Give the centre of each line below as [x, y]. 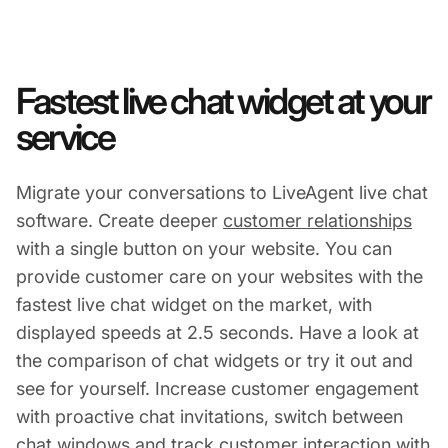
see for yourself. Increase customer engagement [217, 388]
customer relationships [317, 220]
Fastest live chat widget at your [223, 100]
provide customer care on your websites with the [219, 276]
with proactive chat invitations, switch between [209, 416]
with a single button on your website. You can [204, 248]
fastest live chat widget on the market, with [194, 304]
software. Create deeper [119, 220]
